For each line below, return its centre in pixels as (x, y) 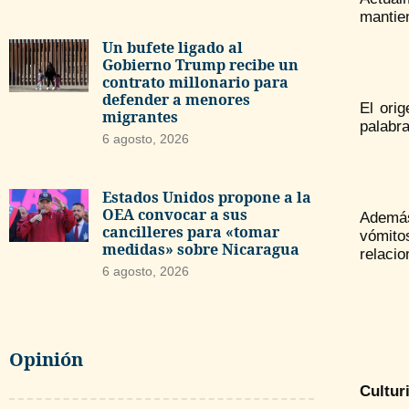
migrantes (140, 116)
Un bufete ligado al (172, 47)
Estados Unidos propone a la (206, 198)
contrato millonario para (195, 82)
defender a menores (176, 99)
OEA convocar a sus (174, 215)
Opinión (46, 359)
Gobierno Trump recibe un (200, 64)
